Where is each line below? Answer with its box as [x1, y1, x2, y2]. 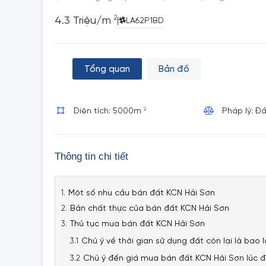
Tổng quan [84, 65, 130, 74]
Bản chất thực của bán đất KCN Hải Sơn [70, 204, 229, 213]
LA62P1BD [126, 17, 164, 26]
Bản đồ [159, 65, 189, 74]
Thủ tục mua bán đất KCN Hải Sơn [70, 220, 205, 229]
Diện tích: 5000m [74, 107, 144, 116]
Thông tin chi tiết [55, 151, 128, 162]
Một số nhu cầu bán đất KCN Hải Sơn [68, 189, 215, 198]
